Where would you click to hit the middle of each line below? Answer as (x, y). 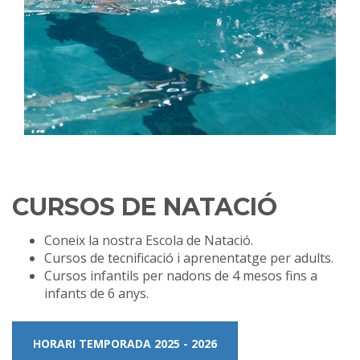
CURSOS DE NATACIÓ (145, 207)
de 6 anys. (118, 293)
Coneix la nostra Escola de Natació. (149, 240)
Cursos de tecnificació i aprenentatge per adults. (189, 258)
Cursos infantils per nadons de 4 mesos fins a (181, 275)
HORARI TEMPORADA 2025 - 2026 (125, 343)
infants (65, 293)
